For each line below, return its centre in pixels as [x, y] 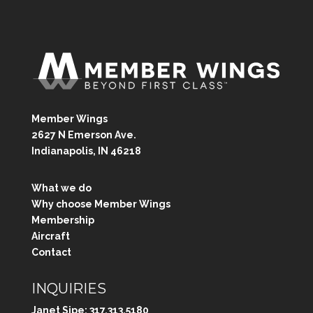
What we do [61, 188]
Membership [63, 220]
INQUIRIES [68, 288]
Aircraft [50, 236]
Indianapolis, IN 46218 [86, 151]
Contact [51, 252]
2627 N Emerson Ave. [83, 134]
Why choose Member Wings [101, 204]
